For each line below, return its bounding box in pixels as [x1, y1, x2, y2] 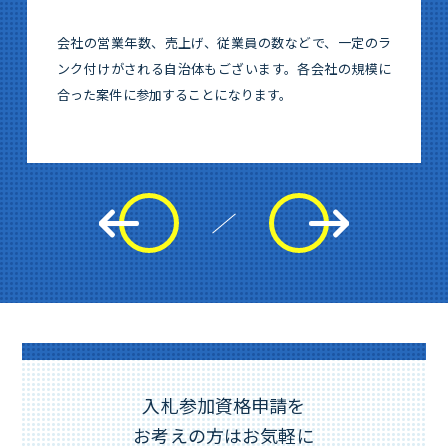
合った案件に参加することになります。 [56, 85, 293, 104]
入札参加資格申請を [142, 392, 306, 418]
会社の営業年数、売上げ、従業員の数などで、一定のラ [56, 33, 392, 52]
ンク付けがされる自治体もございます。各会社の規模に [56, 59, 392, 78]
